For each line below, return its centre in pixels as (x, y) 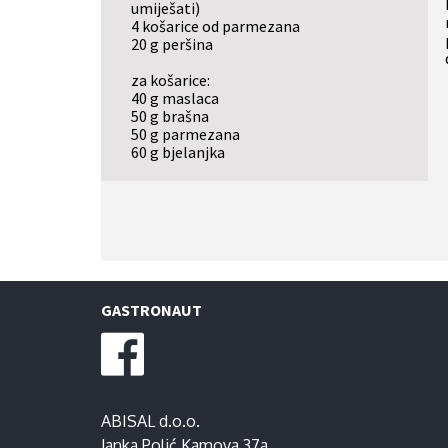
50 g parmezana (185, 134)
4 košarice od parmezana (215, 26)
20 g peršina (171, 44)
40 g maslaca (174, 98)
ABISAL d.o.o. (150, 421)
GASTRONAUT (151, 310)
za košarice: (170, 80)
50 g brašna (169, 116)
